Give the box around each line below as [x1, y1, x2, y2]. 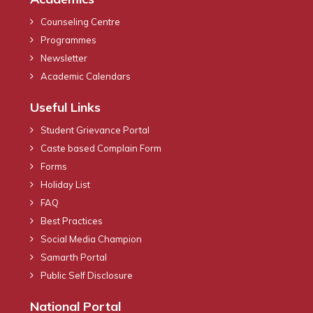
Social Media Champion [41, 233, 142, 245]
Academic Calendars [41, 70, 131, 82]
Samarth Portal [41, 251, 107, 263]
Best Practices [41, 214, 103, 226]
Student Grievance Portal [41, 124, 150, 136]
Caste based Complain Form [41, 142, 161, 154]
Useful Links [30, 99, 101, 115]
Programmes [41, 34, 96, 45]
